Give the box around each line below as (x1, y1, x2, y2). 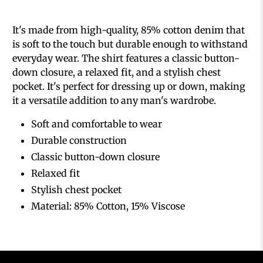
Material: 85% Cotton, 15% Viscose (31, 200, 186, 212)
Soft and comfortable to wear (31, 117, 163, 130)
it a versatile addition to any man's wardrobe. (12, 94, 217, 106)
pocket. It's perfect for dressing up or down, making (12, 80, 246, 92)
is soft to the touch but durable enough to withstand (12, 38, 248, 50)
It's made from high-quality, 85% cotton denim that (12, 23, 245, 36)
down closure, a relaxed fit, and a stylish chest (12, 66, 221, 78)
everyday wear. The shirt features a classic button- (12, 52, 240, 64)
